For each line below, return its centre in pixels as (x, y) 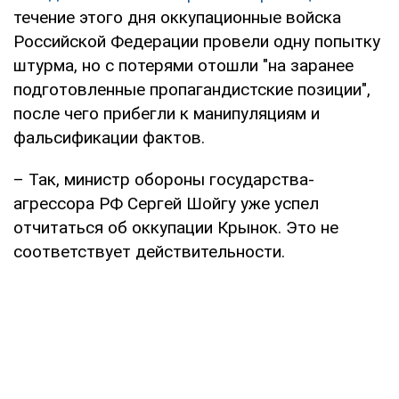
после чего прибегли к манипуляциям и (167, 114)
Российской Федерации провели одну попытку (197, 42)
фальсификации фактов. (109, 138)
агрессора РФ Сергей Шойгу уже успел (166, 204)
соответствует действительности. (149, 252)
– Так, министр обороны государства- (164, 180)
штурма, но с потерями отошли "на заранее (183, 66)
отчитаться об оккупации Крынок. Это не (176, 228)
